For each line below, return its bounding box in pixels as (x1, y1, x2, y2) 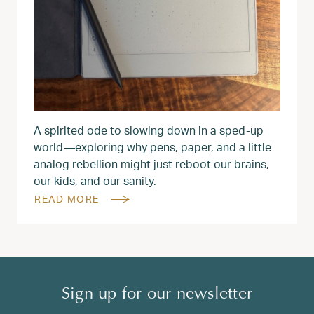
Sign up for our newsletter (62, 285, 252, 303)
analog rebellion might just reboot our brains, (34, 156, 269, 171)
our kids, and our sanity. (34, 172, 156, 188)
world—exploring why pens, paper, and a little (34, 139, 271, 154)
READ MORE (34, 192, 100, 205)
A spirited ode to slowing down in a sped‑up (34, 122, 264, 137)
